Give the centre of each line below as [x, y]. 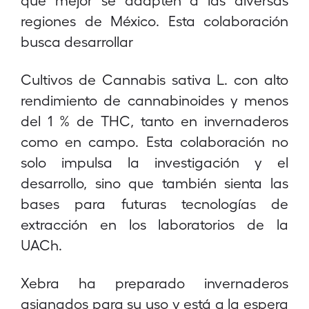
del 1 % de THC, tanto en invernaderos [154, 120]
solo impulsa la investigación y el [154, 162]
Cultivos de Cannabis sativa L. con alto [154, 79]
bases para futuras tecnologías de [154, 203]
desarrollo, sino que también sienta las [154, 182]
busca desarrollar [77, 41]
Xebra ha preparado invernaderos [154, 282]
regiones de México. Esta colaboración [154, 20]
